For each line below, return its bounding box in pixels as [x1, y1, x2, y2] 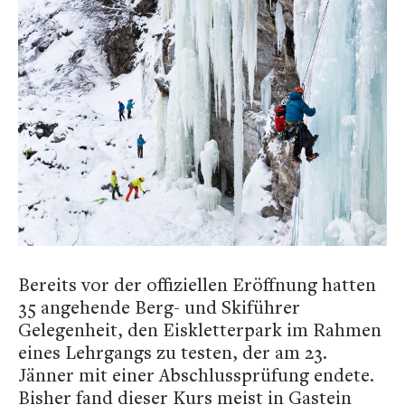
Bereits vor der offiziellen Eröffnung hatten [18, 272, 376, 297]
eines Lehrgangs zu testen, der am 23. [18, 340, 327, 365]
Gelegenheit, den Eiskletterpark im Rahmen [18, 317, 381, 343]
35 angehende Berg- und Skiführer [18, 295, 300, 320]
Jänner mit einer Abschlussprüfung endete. [18, 363, 374, 388]
